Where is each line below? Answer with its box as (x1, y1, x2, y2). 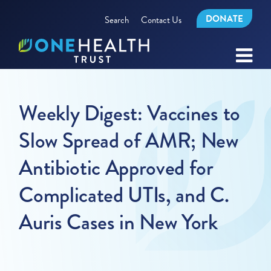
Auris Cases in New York (19, 207, 218, 238)
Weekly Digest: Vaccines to (19, 98, 240, 129)
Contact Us (140, 13, 181, 27)
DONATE (205, 12, 243, 25)
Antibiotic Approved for (19, 152, 214, 183)
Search (104, 13, 129, 27)
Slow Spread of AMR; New (19, 125, 238, 156)
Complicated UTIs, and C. (19, 180, 229, 211)
